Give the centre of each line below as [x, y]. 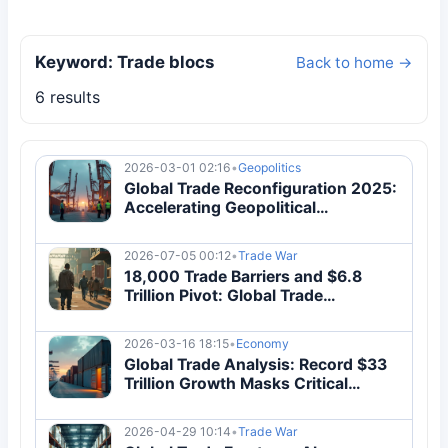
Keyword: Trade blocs [124, 62]
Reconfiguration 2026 [208, 314]
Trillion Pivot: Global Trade [223, 295]
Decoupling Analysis [202, 226]
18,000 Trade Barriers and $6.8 [243, 276]
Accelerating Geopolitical [220, 207]
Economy [262, 344]
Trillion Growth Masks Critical [236, 383]
